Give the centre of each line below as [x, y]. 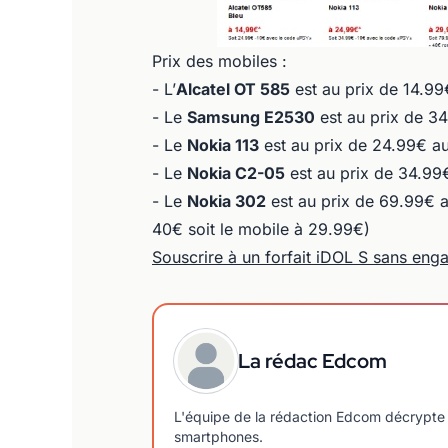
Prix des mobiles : [219, 61]
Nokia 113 [223, 145]
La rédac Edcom [312, 361]
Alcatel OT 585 [233, 89]
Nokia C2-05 [236, 173]
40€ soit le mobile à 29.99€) [261, 229]
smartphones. [218, 436]
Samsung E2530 [251, 117]
